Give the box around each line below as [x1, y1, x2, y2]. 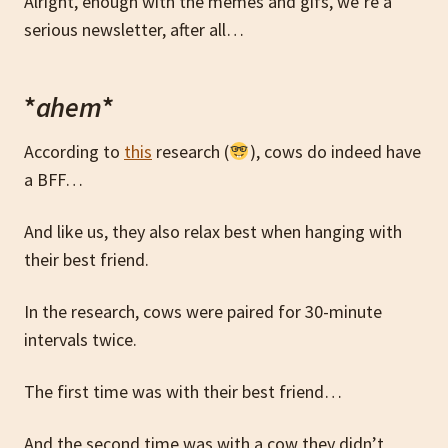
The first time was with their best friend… [24, 379, 342, 403]
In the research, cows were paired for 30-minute [24, 299, 382, 323]
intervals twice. [24, 327, 137, 351]
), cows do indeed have [249, 139, 421, 163]
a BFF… [24, 167, 83, 191]
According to [24, 139, 124, 163]
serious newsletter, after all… [24, 17, 244, 41]
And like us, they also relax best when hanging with [24, 219, 402, 243]
